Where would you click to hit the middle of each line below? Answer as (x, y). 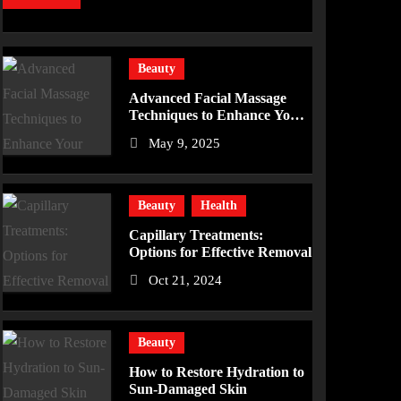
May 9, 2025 (185, 143)
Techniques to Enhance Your (217, 115)
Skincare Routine (182, 132)
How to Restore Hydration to (217, 372)
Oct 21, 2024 (186, 280)
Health (219, 205)
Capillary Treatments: (196, 235)
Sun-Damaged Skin (188, 389)
